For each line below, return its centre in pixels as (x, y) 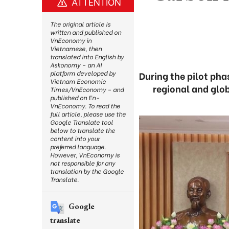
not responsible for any (83, 163)
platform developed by (83, 73)
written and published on (86, 32)
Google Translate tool (82, 122)
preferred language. (78, 146)
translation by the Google (87, 171)
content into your (75, 138)
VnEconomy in (71, 40)
